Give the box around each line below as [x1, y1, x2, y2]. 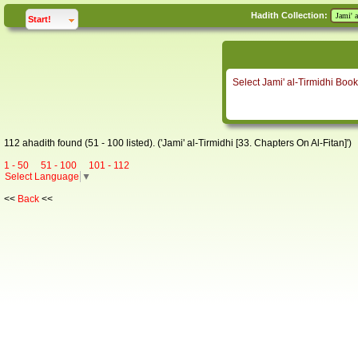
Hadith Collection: [251, 10, 330, 20]
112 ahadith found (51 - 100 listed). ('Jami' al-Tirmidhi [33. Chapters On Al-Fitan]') [4, 137, 352, 149]
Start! [28, 14, 51, 24]
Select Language [5, 171, 79, 182]
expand [83, 14, 114, 23]
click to [50, 14, 83, 23]
